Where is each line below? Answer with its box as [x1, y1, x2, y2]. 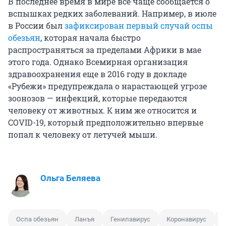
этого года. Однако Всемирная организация [8, 56, 188, 68]
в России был [8, 20, 65, 31]
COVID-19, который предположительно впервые [8, 117, 203, 128]
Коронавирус [166, 215, 206, 223]
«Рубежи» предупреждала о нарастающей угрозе [8, 81, 207, 92]
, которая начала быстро [40, 32, 141, 43]
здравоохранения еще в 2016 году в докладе [8, 69, 187, 80]
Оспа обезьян [16, 215, 59, 223]
